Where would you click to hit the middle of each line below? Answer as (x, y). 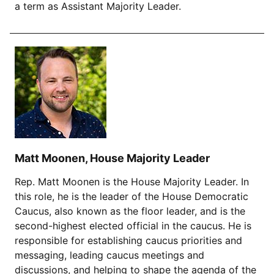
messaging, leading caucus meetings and (109, 255)
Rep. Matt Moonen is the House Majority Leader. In (132, 182)
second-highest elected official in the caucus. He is (133, 226)
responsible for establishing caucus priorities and (128, 241)
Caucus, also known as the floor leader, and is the (130, 211)
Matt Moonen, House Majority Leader (112, 158)
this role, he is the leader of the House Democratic (131, 197)
